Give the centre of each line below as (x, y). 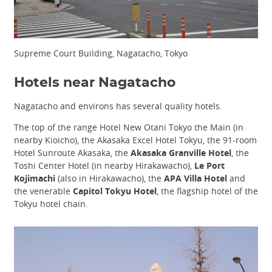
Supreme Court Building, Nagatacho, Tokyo (101, 53)
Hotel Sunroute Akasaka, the (72, 153)
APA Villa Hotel (195, 178)
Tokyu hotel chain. (51, 204)
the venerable (43, 191)
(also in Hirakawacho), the (110, 178)
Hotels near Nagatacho (95, 83)
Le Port (209, 166)
